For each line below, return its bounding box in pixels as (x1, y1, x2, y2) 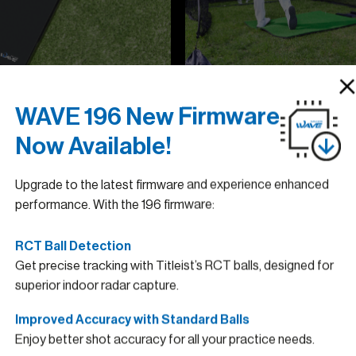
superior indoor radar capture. (15, 279, 179, 292)
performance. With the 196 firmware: (15, 198, 215, 211)
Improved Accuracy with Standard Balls (15, 313, 250, 327)
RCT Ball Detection (15, 239, 131, 253)
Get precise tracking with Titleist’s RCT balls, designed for (15, 259, 334, 273)
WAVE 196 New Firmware (15, 104, 280, 130)
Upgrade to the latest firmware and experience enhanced (15, 178, 329, 192)
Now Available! (15, 133, 172, 159)
